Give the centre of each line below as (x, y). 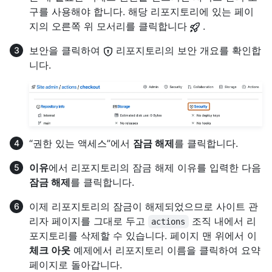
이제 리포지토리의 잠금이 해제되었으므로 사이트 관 (144, 207)
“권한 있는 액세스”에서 (81, 144)
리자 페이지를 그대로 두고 (89, 221)
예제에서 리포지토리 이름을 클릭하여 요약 (165, 250)
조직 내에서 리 (222, 221)
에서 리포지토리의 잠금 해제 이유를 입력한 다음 (155, 168)
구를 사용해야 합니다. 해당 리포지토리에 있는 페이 (141, 12)
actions (168, 222)
